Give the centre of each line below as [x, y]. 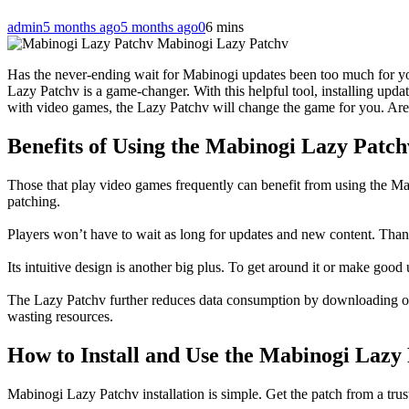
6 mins [225, 26]
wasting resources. [60, 316]
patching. [34, 201]
